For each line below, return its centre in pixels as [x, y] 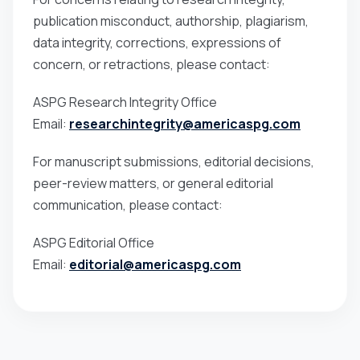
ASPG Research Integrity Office [125, 102]
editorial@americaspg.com [155, 264]
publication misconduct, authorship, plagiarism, [171, 20]
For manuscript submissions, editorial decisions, [174, 161]
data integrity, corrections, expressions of [157, 42]
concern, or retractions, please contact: [151, 64]
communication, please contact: [128, 205]
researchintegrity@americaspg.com [185, 123]
